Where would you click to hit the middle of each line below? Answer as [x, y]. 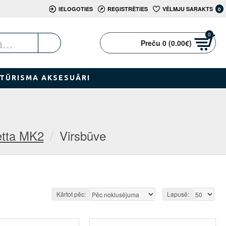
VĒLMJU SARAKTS [187, 9]
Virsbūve [82, 135]
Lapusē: [178, 194]
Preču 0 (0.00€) [166, 43]
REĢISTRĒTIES [127, 9]
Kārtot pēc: [71, 194]
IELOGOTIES [75, 9]
